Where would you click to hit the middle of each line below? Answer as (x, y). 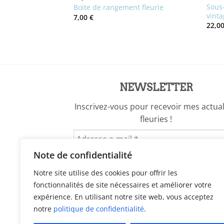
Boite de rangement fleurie (118, 7)
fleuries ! (156, 119)
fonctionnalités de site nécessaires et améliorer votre (122, 185)
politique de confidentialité (99, 209)
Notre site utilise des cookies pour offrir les (105, 173)
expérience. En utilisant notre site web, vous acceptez (123, 197)
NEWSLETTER (156, 87)
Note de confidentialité (83, 155)
